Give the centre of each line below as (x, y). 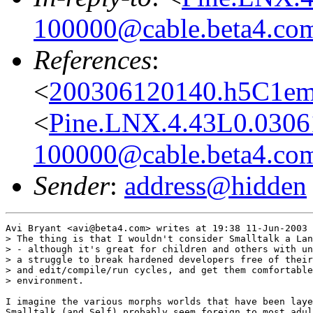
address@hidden (216, 185)
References (93, 59)
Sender (72, 185)
